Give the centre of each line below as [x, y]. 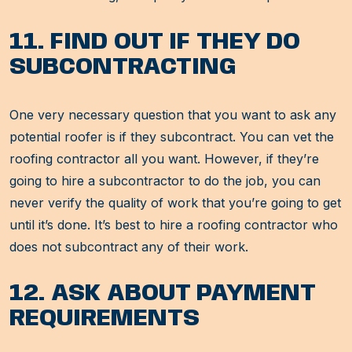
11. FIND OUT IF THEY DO [155, 42]
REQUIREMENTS [104, 319]
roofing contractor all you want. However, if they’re [164, 159]
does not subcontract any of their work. [129, 247]
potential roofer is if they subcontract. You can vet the [172, 137]
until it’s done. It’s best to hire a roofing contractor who [174, 225]
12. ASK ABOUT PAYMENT [162, 294]
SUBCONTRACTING [123, 68]
